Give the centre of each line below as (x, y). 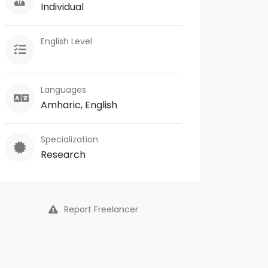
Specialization (69, 139)
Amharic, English (79, 105)
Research (63, 155)
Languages (63, 90)
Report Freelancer (101, 209)
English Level (66, 41)
